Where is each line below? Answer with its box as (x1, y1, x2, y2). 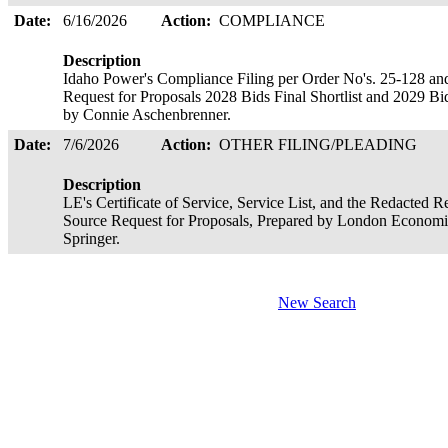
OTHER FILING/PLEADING (219, 136, 421, 153)
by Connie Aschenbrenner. (63, 106, 235, 123)
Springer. (63, 230, 124, 247)
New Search (278, 294, 356, 311)
